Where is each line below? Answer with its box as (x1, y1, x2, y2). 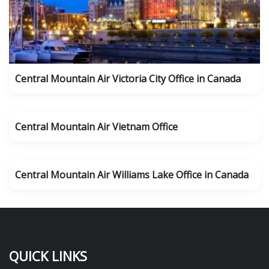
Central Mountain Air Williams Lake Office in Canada (15, 168, 249, 181)
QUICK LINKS (9, 247, 87, 265)
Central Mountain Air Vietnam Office (15, 120, 178, 133)
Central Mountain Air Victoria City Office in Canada (15, 72, 241, 85)
